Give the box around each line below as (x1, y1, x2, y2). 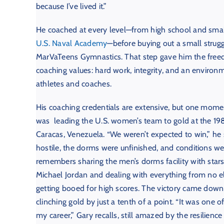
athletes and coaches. (35, 79, 111, 89)
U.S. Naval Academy (35, 38, 107, 48)
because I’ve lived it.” (35, 1, 107, 11)
